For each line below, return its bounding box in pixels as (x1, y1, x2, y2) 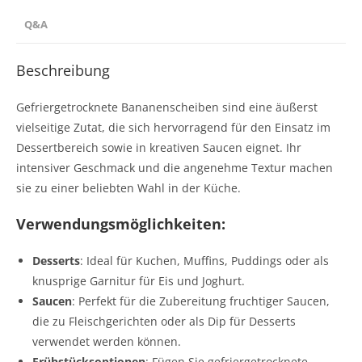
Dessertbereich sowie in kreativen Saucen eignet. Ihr (16, 140, 301, 155)
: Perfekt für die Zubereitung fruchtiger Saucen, (72, 293, 330, 309)
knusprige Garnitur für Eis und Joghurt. (32, 273, 245, 288)
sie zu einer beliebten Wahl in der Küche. (16, 180, 241, 196)
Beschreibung (16, 61, 110, 80)
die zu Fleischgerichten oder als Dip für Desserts (32, 314, 296, 329)
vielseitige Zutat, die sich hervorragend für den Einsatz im (16, 120, 330, 135)
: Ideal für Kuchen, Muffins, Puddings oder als (80, 253, 329, 268)
